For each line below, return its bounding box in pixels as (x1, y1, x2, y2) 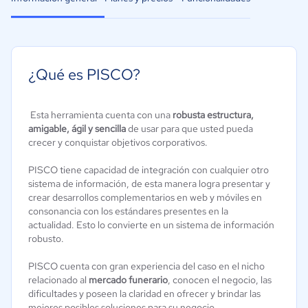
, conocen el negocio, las (168, 274, 272, 286)
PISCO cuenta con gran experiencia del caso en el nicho (28, 260, 265, 272)
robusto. (28, 232, 64, 245)
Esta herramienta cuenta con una (28, 109, 173, 121)
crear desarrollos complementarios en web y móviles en (28, 191, 262, 203)
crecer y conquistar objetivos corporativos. (28, 136, 208, 148)
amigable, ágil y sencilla (28, 122, 126, 135)
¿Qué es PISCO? (28, 65, 140, 85)
